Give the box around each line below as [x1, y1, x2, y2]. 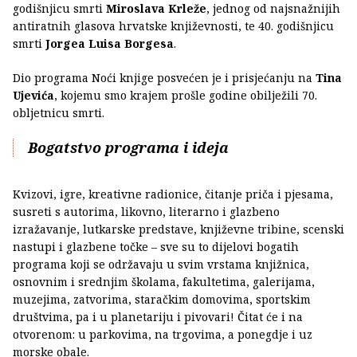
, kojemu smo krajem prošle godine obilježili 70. [54, 87, 317, 103]
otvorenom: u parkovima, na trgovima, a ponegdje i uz [13, 326, 312, 342]
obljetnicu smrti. [13, 104, 104, 120]
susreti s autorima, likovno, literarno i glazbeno [13, 203, 280, 219]
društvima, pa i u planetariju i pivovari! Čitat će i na [13, 308, 303, 324]
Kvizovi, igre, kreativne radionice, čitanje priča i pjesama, [13, 186, 333, 202]
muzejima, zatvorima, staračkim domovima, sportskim [13, 291, 311, 307]
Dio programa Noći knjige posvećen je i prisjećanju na [13, 69, 316, 85]
